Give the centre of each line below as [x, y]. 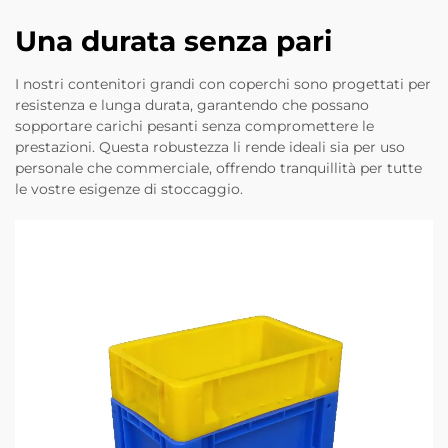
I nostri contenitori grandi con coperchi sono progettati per [223, 84]
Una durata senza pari [173, 41]
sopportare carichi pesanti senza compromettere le [194, 126]
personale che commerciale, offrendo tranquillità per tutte [218, 168]
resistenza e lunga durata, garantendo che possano [192, 105]
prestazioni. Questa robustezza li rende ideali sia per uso [210, 147]
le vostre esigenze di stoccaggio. [129, 189]
